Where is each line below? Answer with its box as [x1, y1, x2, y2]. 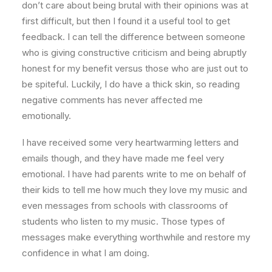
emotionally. [22, 110, 71, 121]
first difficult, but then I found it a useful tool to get [22, 15, 230, 27]
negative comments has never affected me [22, 94, 203, 106]
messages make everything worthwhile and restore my [22, 231, 250, 243]
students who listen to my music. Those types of [22, 216, 225, 227]
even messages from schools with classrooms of [22, 200, 228, 211]
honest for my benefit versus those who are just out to [22, 63, 248, 74]
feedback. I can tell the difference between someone [22, 31, 245, 42]
